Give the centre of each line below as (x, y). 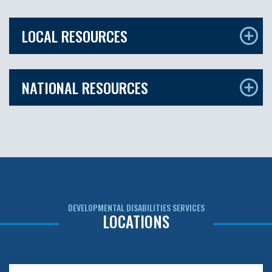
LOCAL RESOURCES (75, 36)
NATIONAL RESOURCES (85, 87)
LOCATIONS (136, 221)
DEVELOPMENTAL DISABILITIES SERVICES (136, 207)
